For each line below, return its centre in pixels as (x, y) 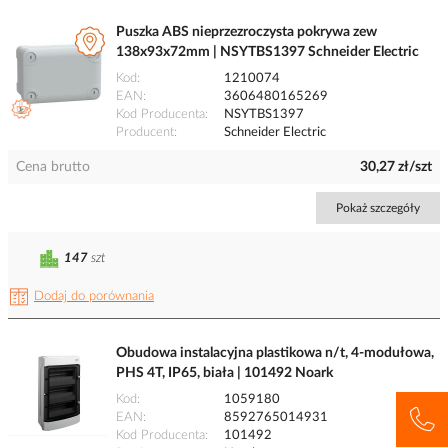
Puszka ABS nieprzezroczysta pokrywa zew (246, 32)
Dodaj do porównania (94, 297)
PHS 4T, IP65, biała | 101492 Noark (224, 373)
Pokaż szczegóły (378, 208)
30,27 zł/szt (396, 167)
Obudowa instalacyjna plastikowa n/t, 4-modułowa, (275, 353)
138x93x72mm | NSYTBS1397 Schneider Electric (267, 52)
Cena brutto (53, 167)
